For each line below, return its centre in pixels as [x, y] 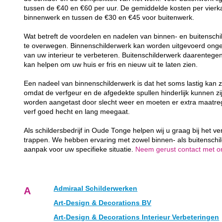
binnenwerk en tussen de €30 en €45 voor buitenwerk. [109, 18]
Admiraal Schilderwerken [96, 189]
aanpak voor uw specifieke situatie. [80, 150]
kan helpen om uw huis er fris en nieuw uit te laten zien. [111, 65]
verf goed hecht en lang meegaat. [77, 112]
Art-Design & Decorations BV [103, 203]
